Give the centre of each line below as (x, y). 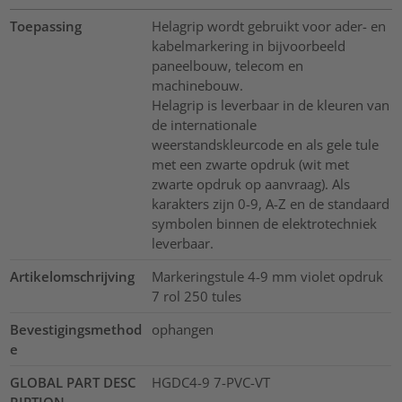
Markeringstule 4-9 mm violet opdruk (267, 276)
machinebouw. (197, 85)
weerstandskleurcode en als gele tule (265, 144)
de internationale (204, 124)
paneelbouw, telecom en (227, 65)
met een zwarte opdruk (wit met (250, 164)
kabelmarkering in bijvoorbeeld (248, 45)
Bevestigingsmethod (76, 329)
